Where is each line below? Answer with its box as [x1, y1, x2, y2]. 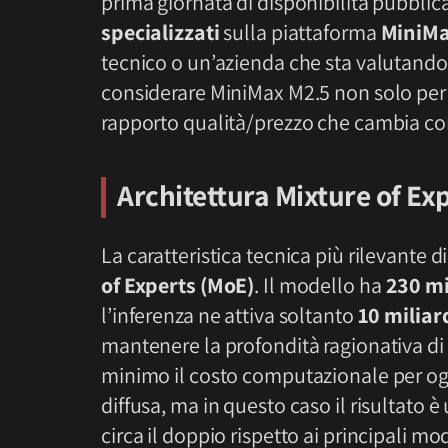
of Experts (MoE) [101, 270, 255, 299]
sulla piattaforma [219, 17, 381, 46]
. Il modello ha [254, 270, 386, 299]
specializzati [101, 17, 220, 46]
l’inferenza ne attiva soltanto [101, 300, 358, 329]
